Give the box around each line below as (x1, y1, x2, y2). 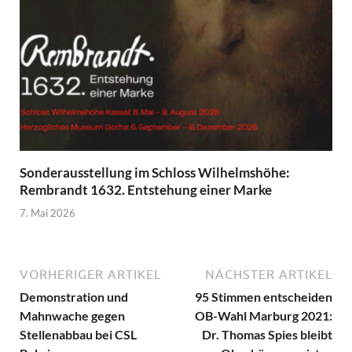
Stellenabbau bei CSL (20, 326, 137, 342)
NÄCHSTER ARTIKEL (205, 266, 332, 281)
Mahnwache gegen (20, 307, 125, 323)
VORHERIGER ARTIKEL (20, 266, 161, 281)
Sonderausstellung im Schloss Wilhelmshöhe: (20, 164, 290, 181)
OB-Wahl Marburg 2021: (195, 307, 332, 323)
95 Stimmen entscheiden (195, 288, 332, 304)
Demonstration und (20, 288, 128, 304)
